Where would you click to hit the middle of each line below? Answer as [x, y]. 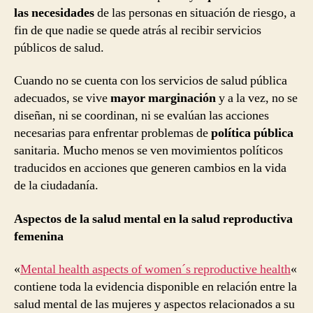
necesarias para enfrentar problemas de [112, 133]
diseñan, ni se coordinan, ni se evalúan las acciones [141, 116]
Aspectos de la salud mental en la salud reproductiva [153, 219]
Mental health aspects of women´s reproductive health [155, 270]
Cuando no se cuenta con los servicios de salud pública [151, 81]
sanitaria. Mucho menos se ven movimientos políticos [148, 151]
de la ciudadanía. [56, 186]
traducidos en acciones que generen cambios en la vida [150, 168]
